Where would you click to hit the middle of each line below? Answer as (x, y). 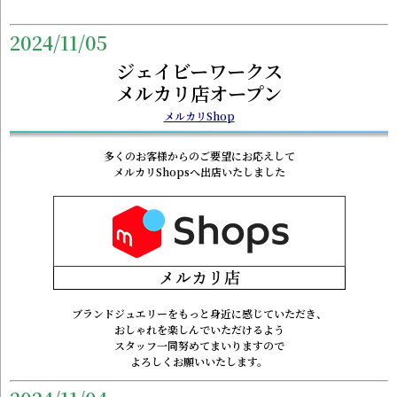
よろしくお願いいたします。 (199, 361)
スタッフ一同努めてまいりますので (199, 345)
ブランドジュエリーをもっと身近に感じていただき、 (199, 313)
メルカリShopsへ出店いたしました (199, 171)
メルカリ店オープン (199, 92)
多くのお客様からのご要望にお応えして (199, 155)
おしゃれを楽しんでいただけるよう (199, 329)
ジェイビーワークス (199, 70)
